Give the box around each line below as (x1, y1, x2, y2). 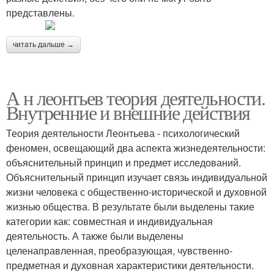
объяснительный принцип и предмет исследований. (6, 155, 241, 169)
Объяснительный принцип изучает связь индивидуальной (6, 170, 267, 184)
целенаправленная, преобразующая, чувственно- (6, 243, 232, 257)
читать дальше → (13, 40, 74, 49)
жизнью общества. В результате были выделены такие (6, 199, 254, 213)
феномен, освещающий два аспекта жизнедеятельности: (6, 141, 265, 155)
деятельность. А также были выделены (6, 229, 183, 243)
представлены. (6, 6, 75, 20)
